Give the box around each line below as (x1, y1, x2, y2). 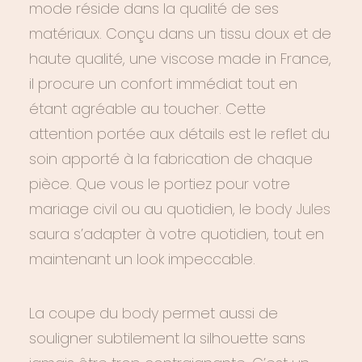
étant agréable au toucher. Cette (29, 99, 266, 119)
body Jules (255, 199, 330, 219)
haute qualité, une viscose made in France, (29, 48, 331, 69)
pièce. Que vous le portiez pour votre (29, 174, 290, 194)
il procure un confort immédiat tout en (29, 74, 297, 94)
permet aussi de (158, 303, 278, 323)
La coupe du (29, 303, 118, 323)
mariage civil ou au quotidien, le (29, 199, 255, 219)
